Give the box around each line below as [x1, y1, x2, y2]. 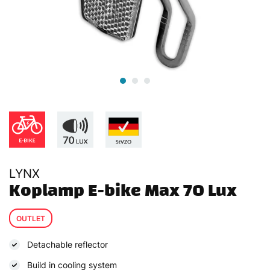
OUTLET [16, 213, 45, 223]
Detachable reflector [27, 239, 108, 250]
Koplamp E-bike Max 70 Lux [9, 173, 237, 207]
